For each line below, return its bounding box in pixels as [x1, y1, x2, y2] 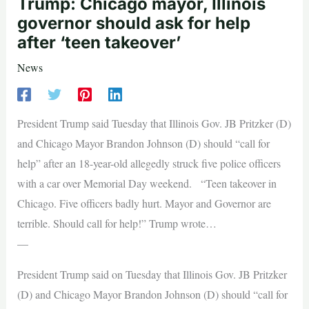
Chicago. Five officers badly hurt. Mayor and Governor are [17, 196, 271, 211]
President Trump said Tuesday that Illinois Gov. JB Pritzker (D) [17, 116, 291, 131]
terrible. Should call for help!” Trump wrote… [17, 216, 217, 231]
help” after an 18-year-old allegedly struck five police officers [17, 156, 281, 171]
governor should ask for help [17, 13, 250, 34]
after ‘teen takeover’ [17, 32, 181, 53]
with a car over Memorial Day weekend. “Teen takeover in [17, 176, 277, 191]
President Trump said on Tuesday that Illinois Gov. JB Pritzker [17, 267, 287, 282]
